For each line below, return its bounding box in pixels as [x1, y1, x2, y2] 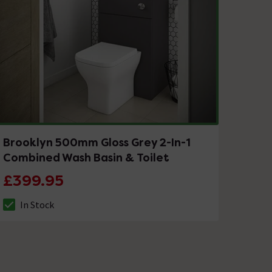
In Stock [20, 198, 55, 211]
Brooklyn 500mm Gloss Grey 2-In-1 [3, 135, 191, 149]
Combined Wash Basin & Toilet [3, 150, 170, 165]
